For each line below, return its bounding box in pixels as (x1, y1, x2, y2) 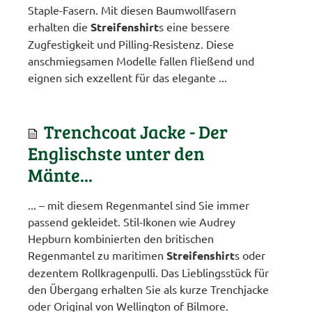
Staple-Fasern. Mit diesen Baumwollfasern (28, 3, 236, 17)
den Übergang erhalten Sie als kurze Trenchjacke (28, 282, 269, 296)
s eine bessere (159, 19, 230, 33)
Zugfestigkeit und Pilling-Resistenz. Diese (28, 37, 234, 51)
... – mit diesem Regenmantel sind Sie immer (28, 198, 249, 212)
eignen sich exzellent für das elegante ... (28, 70, 227, 84)
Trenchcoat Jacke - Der (44, 119, 228, 143)
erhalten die (28, 19, 91, 33)
